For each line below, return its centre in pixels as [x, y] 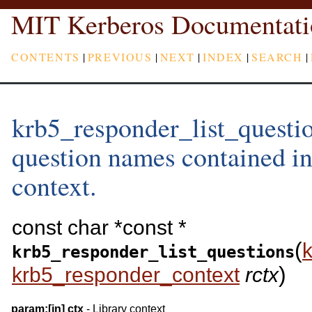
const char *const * [99, 228]
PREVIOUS [120, 56]
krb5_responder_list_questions [153, 252]
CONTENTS [46, 56]
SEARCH [277, 56]
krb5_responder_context [126, 275]
